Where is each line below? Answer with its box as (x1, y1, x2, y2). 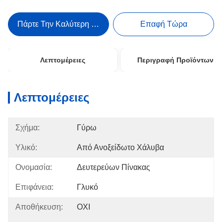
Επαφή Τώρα (140, 20, 187, 28)
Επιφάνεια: (15, 183, 54, 191)
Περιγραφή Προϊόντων (137, 56, 214, 64)
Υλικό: (15, 143, 37, 152)
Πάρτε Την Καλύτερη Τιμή (17, 20, 107, 28)
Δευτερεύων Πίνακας (77, 163, 150, 171)
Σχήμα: (15, 123, 40, 132)
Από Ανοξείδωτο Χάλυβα (77, 143, 164, 152)
